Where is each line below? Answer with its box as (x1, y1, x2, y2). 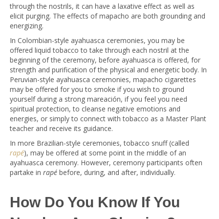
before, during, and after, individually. (57, 168, 175, 177)
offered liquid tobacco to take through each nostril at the (10, 45, 189, 55)
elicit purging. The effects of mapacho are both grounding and (10, 11, 205, 21)
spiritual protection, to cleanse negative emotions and (10, 104, 180, 113)
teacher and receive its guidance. (10, 124, 113, 133)
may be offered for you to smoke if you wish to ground (10, 85, 184, 94)
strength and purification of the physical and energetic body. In (10, 65, 207, 74)
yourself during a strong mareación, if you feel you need (10, 94, 187, 104)
